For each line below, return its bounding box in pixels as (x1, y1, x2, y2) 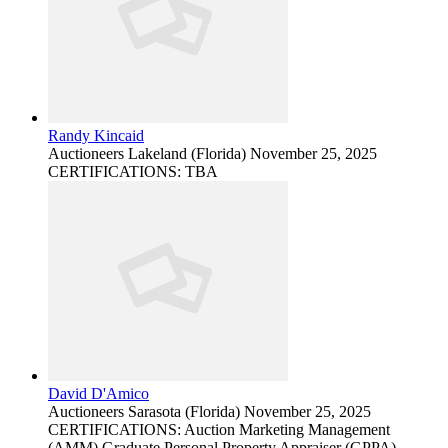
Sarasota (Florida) (128, 403, 240, 421)
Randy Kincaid (48, 127, 144, 145)
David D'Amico (48, 385, 149, 403)
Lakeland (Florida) (128, 145, 246, 163)
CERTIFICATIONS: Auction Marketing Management (48, 421, 390, 439)
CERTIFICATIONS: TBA (48, 163, 218, 181)
